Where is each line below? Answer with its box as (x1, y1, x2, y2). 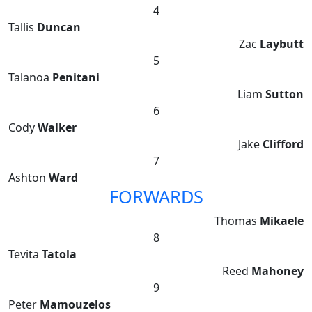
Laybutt (260, 36, 304, 52)
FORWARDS (109, 185, 203, 209)
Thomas (214, 213, 260, 229)
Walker (38, 120, 77, 136)
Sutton (265, 86, 304, 102)
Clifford (263, 136, 304, 153)
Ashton (8, 170, 49, 186)
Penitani (52, 70, 100, 86)
